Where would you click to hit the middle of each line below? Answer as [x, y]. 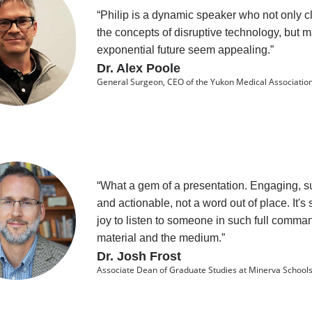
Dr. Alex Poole [138, 69]
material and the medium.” [161, 238]
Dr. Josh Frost [139, 257]
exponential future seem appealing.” [185, 50]
